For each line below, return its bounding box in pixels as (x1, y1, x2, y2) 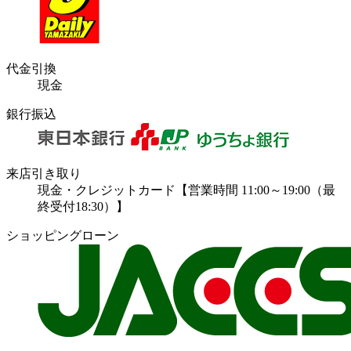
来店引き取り (6, 167, 81, 181)
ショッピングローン (6, 229, 119, 243)
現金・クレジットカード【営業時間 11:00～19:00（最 (38, 183, 335, 197)
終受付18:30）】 (38, 200, 128, 214)
